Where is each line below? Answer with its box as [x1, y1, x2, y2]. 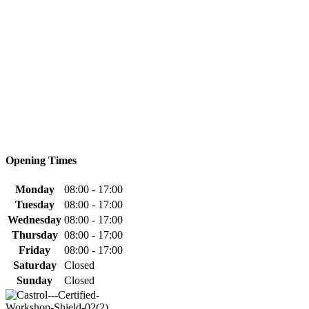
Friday [19, 244, 50, 257]
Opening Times [6, 154, 77, 167]
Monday [14, 183, 54, 196]
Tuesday [14, 199, 54, 211]
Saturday [12, 259, 57, 272]
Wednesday [8, 214, 61, 226]
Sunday [17, 275, 52, 287]
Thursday [11, 229, 58, 241]
